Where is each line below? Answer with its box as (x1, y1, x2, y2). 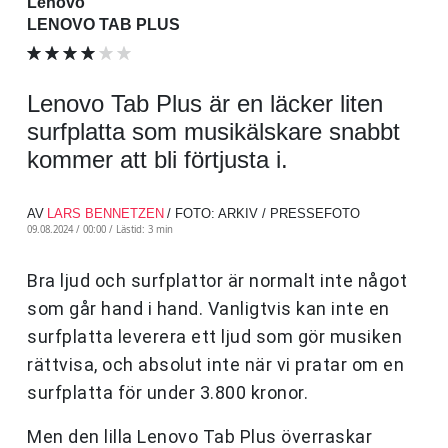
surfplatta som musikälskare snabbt (27, 118, 400, 146)
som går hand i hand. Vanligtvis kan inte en (27, 298, 390, 320)
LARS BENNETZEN (47, 206, 164, 222)
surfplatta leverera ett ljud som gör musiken (27, 326, 402, 348)
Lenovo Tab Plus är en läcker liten (27, 90, 383, 118)
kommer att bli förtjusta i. (27, 146, 288, 174)
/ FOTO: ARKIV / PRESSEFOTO (167, 206, 360, 222)
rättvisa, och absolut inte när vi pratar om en (27, 354, 404, 376)
